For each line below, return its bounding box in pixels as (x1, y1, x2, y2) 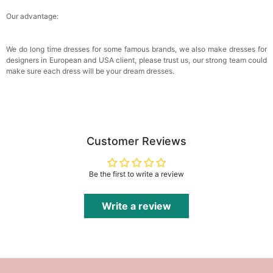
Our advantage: (6, 12, 58, 21)
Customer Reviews (87, 135, 186, 148)
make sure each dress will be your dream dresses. (6, 66, 174, 76)
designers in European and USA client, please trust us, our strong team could (6, 55, 267, 65)
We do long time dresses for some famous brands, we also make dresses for (6, 44, 267, 54)
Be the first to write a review (89, 169, 184, 179)
